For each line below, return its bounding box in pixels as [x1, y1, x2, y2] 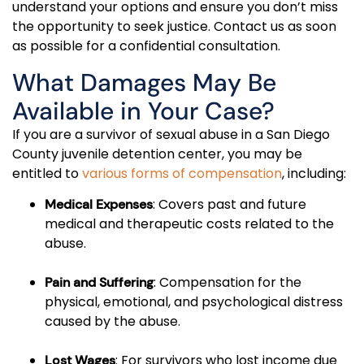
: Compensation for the [154, 272, 301, 292]
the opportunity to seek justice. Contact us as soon [12, 17, 336, 37]
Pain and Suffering [45, 273, 154, 291]
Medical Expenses [45, 195, 153, 213]
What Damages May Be [12, 66, 276, 98]
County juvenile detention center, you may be [12, 144, 302, 163]
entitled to [12, 163, 82, 183]
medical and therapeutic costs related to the [45, 214, 334, 233]
